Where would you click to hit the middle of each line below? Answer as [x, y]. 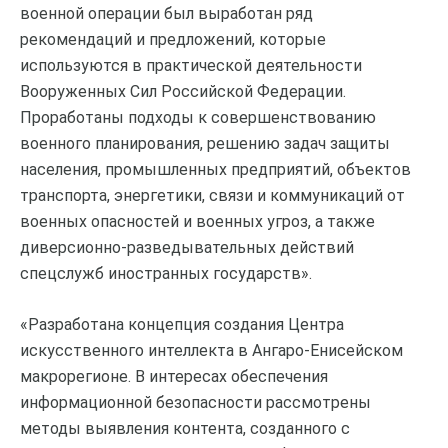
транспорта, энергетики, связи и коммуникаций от [212, 196]
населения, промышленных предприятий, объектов [215, 170]
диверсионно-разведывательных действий [187, 248]
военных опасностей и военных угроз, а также [197, 222]
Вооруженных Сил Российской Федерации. [183, 92]
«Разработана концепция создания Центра [182, 325]
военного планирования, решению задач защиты [205, 144]
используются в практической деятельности [191, 66]
